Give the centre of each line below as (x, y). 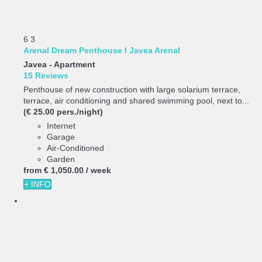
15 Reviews (46, 76)
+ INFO (37, 185)
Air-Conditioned (75, 148)
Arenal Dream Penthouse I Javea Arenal (102, 51)
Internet (61, 126)
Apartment (75, 65)
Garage (61, 137)
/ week (99, 170)
